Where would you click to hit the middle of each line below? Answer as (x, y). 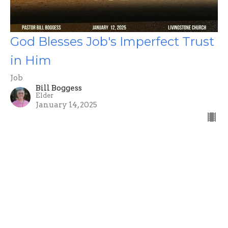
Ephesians (33, 192)
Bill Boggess (59, 88)
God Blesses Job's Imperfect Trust (112, 41)
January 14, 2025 (66, 105)
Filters (19, 167)
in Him (31, 60)
